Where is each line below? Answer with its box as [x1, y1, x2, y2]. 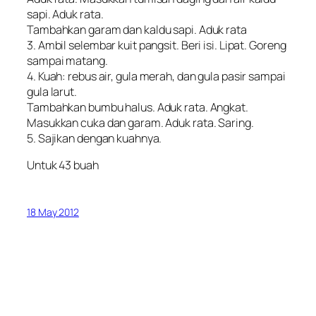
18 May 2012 [27, 205, 79, 219]
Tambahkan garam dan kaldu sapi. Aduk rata [27, 21, 247, 37]
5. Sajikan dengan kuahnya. [27, 130, 162, 146]
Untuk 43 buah [27, 157, 99, 174]
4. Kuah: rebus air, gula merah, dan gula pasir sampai [27, 68, 286, 84]
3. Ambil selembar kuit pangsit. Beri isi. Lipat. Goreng [27, 37, 286, 53]
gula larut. [27, 83, 77, 99]
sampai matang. [27, 52, 108, 68]
